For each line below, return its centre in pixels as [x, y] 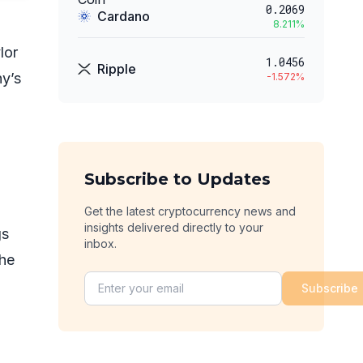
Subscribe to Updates [177, 179]
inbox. [100, 243]
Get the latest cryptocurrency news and [190, 211]
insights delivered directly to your [174, 227]
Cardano [124, 16]
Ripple [117, 69]
